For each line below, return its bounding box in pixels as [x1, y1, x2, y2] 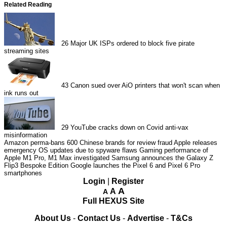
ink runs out [4, 89, 39, 97]
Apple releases [174, 138, 217, 146]
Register [111, 176, 144, 185]
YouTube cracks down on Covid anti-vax [70, 123, 189, 131]
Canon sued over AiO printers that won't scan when [70, 81, 220, 89]
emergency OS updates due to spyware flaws [4, 146, 137, 154]
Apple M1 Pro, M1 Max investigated [4, 154, 109, 162]
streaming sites [4, 47, 49, 55]
